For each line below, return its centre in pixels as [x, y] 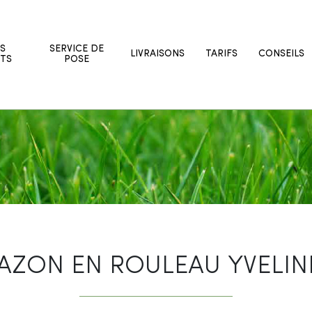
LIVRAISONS [158, 54]
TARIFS [222, 54]
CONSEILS [282, 54]
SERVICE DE [77, 49]
